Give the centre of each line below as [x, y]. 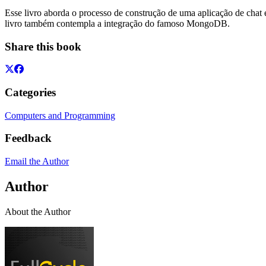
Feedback [28, 138]
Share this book [43, 46]
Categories [30, 92]
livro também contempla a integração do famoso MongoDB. [117, 23]
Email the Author [37, 161]
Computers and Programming [60, 115]
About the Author [38, 211]
